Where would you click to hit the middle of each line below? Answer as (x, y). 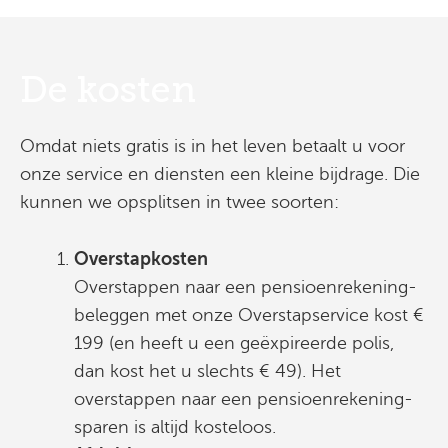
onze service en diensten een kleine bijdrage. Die (220, 174)
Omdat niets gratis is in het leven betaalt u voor (212, 146)
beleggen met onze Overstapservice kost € (249, 314)
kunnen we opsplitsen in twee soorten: (179, 202)
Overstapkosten (141, 258)
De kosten (108, 89)
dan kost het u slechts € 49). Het (207, 370)
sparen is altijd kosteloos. (175, 426)
